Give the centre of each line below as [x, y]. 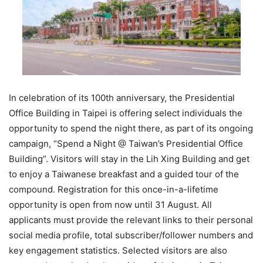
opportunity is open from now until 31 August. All [110, 205]
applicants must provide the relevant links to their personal [131, 220]
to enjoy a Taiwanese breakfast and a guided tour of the [124, 174]
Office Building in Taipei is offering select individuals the [126, 113]
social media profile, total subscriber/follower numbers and [131, 235]
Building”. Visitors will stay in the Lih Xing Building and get [129, 159]
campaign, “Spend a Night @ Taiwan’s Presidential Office [126, 144]
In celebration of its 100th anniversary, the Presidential [122, 98]
